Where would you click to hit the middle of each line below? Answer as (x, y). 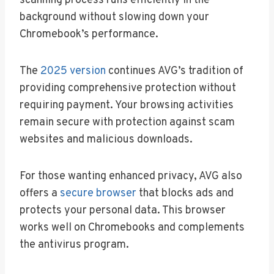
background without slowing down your (114, 17)
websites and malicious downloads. (106, 139)
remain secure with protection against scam (127, 122)
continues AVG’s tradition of (175, 71)
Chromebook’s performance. (89, 34)
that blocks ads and (185, 193)
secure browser (98, 193)
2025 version (73, 71)
